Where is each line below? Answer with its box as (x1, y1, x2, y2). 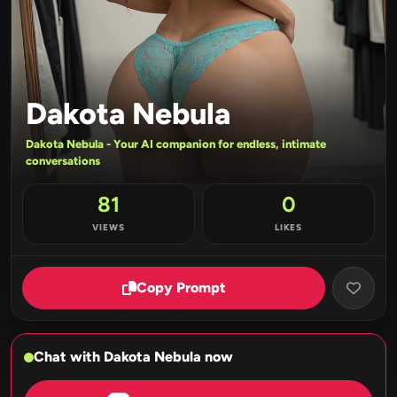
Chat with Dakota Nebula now (34, 348, 233, 366)
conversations (26, 154, 100, 168)
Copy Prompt (136, 279, 226, 297)
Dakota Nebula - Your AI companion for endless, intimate (26, 137, 326, 152)
